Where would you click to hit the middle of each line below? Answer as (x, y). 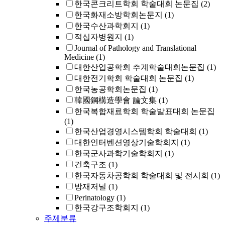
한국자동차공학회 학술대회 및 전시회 (142, 176)
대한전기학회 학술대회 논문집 (129, 78)
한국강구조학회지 (106, 208)
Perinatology (94, 198)
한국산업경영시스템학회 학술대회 (136, 131)
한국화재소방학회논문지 (119, 15)
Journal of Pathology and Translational (135, 48)
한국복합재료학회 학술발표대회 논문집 (145, 111)
